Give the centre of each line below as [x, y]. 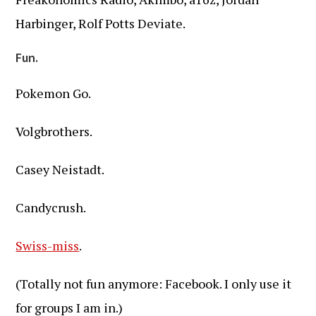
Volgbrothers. [54, 131]
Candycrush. [51, 207]
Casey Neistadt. [60, 169]
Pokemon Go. [54, 93]
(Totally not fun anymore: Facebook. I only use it [154, 284]
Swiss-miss [48, 245]
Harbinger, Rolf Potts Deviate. [101, 23]
